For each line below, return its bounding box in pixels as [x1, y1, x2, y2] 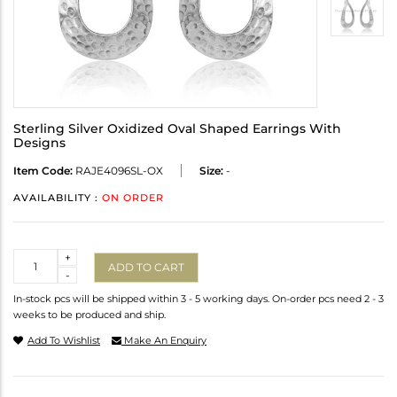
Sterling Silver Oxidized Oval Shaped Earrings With [13, 121, 341, 137]
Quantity [13, 250, 60, 264]
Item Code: [13, 164, 73, 178]
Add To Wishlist [27, 334, 100, 347]
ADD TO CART [108, 260, 184, 274]
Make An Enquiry [121, 334, 206, 347]
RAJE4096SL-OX [73, 164, 163, 178]
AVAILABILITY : [13, 191, 102, 205]
